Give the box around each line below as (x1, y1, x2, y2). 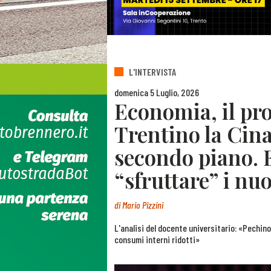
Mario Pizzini (122, 199, 163, 211)
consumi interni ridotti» (114, 233, 200, 246)
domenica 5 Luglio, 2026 (114, 86, 199, 98)
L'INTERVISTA (129, 66, 176, 78)
